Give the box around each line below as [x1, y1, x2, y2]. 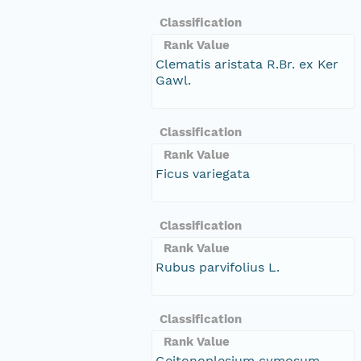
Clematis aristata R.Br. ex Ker [156, 56, 338, 72]
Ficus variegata [156, 165, 250, 181]
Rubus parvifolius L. [156, 259, 280, 275]
